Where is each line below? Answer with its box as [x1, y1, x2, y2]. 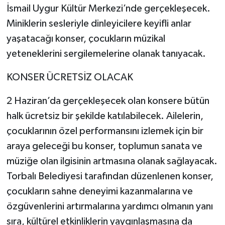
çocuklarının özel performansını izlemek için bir [6, 126, 203, 136]
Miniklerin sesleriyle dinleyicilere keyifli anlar [6, 18, 191, 29]
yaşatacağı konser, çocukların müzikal [6, 33, 165, 44]
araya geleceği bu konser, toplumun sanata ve [6, 141, 202, 151]
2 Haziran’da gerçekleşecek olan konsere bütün [6, 95, 209, 106]
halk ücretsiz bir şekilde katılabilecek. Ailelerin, [6, 110, 203, 121]
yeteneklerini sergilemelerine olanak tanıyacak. [6, 48, 206, 59]
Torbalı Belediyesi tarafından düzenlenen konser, [6, 171, 213, 181]
